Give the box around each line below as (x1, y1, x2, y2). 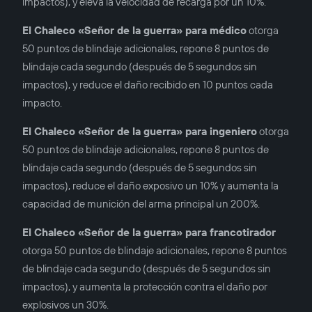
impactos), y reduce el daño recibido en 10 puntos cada (22, 78, 273, 92)
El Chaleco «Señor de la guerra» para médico (22, 24, 247, 38)
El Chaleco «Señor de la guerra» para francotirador (22, 226, 276, 240)
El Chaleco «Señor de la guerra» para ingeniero (22, 125, 257, 139)
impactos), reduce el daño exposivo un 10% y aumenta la (22, 179, 279, 193)
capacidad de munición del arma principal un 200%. (22, 197, 260, 211)
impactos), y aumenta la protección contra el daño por (22, 280, 267, 294)
